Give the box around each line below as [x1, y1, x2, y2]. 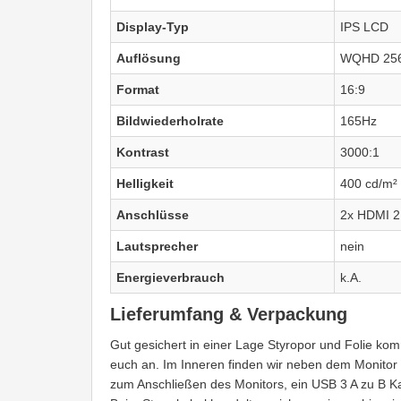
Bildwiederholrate [116, 113, 227, 128]
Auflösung [116, 50, 181, 65]
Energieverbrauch [116, 269, 225, 285]
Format [116, 81, 159, 97]
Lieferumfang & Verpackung [110, 303, 347, 324]
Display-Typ [116, 19, 189, 34]
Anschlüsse [116, 207, 189, 222]
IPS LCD [340, 19, 388, 34]
